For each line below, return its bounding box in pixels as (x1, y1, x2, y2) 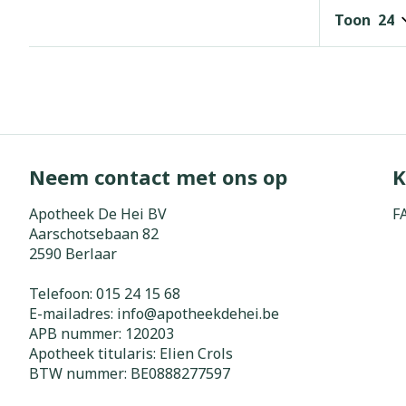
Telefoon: (29, 283, 96, 304)
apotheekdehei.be (157, 303, 279, 324)
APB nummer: (29, 323, 125, 343)
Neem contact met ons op (29, 162, 287, 190)
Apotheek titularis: (29, 343, 159, 363)
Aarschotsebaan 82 (29, 223, 159, 244)
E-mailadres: (29, 303, 117, 324)
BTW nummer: (29, 362, 130, 383)
